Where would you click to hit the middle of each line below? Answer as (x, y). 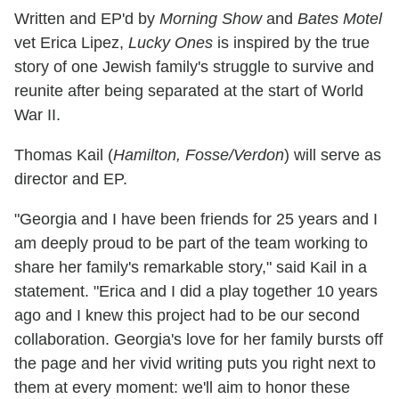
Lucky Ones (171, 42)
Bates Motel (340, 18)
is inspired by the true (291, 42)
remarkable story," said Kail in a (255, 267)
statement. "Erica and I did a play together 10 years (196, 291)
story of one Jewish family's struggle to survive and (194, 66)
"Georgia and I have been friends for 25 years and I (196, 219)
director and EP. (71, 179)
